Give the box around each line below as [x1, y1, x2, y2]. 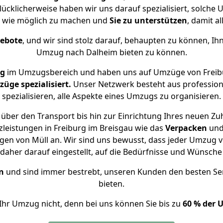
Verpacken [165, 122, 207, 133]
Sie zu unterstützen [110, 15, 187, 26]
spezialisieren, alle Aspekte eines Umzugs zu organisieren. [2, 91, 221, 102]
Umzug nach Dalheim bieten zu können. [36, 47, 187, 58]
